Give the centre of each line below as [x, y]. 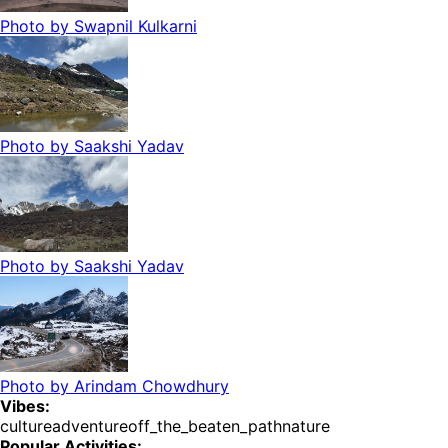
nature [306, 426]
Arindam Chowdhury [151, 386]
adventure [90, 426]
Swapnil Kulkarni [135, 26]
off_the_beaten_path [205, 426]
